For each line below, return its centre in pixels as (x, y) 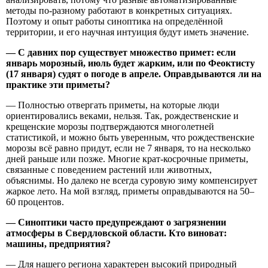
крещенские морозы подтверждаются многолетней (110, 126)
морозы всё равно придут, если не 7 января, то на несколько (128, 148)
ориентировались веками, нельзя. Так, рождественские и (122, 115)
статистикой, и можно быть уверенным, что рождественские (130, 137)
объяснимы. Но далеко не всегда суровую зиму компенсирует (132, 180)
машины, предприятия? (58, 243)
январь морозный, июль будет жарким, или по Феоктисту (130, 63)
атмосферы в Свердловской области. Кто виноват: (116, 233)
